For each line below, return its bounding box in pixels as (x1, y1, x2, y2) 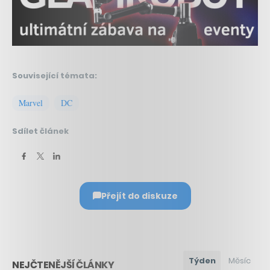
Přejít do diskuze (101, 189, 178, 202)
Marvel (19, 96, 43, 108)
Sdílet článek (12, 125, 69, 137)
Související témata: (12, 69, 97, 81)
